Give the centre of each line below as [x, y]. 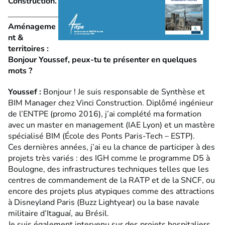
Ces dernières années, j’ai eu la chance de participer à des [111, 147]
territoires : [28, 49]
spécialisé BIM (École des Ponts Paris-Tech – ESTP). [101, 136]
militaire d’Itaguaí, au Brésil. [59, 214]
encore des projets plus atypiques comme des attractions [111, 192]
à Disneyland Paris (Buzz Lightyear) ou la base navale [104, 203]
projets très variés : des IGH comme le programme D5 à [109, 158]
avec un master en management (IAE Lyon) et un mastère [111, 125]
